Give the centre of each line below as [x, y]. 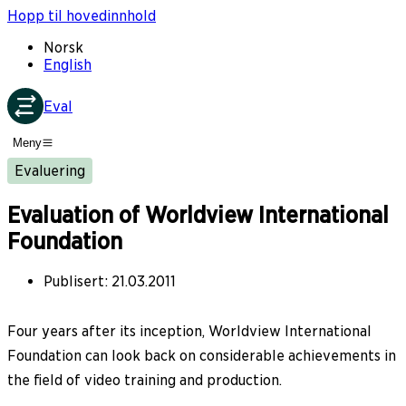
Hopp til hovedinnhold [82, 16]
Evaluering [50, 170]
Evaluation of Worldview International [198, 216]
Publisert [74, 281]
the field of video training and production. [145, 380]
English [68, 65]
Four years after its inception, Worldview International [189, 331]
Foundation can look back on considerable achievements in [202, 355]
